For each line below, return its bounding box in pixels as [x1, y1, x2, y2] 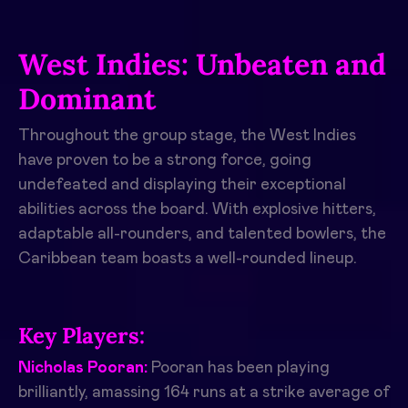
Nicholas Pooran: [18, 360, 148, 377]
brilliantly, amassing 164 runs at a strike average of [18, 384, 390, 402]
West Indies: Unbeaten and [18, 46, 386, 84]
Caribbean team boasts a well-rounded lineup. [18, 250, 357, 268]
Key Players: [18, 321, 145, 351]
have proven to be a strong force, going [18, 152, 311, 169]
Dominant [18, 80, 156, 118]
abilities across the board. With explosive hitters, [18, 201, 376, 219]
